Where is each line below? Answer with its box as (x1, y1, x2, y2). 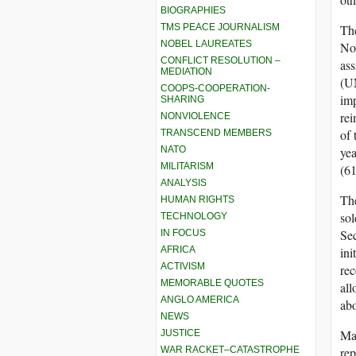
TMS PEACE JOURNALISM (161, 21, 280, 33)
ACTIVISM (161, 260, 205, 272)
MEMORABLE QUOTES (161, 277, 264, 288)
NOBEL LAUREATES (161, 37, 252, 49)
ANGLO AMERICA (161, 293, 239, 305)
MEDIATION (161, 65, 212, 77)
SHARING (161, 93, 204, 105)
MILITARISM (161, 160, 214, 172)
